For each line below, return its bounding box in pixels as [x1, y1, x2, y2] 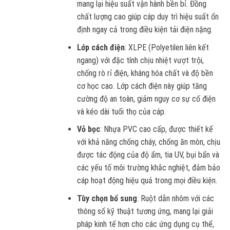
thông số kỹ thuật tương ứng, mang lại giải [77, 206, 214, 216]
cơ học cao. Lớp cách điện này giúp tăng [77, 81, 207, 91]
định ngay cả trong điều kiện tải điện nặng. [77, 25, 213, 35]
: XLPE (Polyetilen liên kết [125, 42, 209, 52]
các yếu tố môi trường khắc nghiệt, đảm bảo [77, 163, 221, 173]
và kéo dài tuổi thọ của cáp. [77, 106, 166, 117]
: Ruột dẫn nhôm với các [137, 193, 215, 203]
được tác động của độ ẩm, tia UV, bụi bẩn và [77, 150, 220, 160]
